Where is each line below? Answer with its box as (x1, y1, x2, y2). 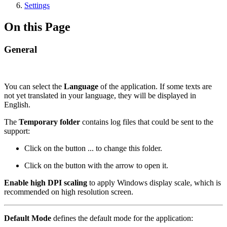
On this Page (4, 20, 70, 33)
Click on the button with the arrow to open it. (24, 161, 168, 170)
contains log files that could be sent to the (80, 117, 213, 126)
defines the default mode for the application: (53, 213, 193, 222)
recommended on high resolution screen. (4, 187, 133, 196)
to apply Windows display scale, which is (87, 178, 221, 187)
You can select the (4, 82, 64, 91)
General (4, 44, 37, 55)
